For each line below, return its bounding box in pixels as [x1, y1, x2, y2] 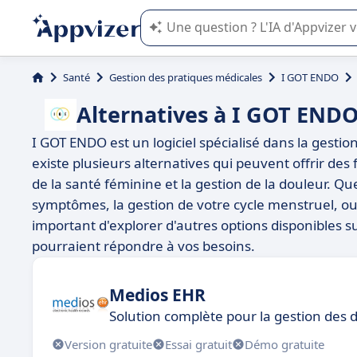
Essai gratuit [165, 335, 232, 352]
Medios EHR [109, 283, 206, 306]
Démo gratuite [245, 335, 324, 352]
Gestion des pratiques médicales [109, 70, 262, 84]
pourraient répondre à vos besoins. [32, 237, 255, 255]
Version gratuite [65, 335, 152, 352]
